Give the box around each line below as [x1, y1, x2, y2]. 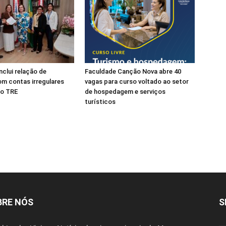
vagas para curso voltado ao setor [85, 78, 189, 86]
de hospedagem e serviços [85, 88, 165, 96]
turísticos [85, 98, 116, 106]
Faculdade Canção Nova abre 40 [85, 68, 181, 76]
